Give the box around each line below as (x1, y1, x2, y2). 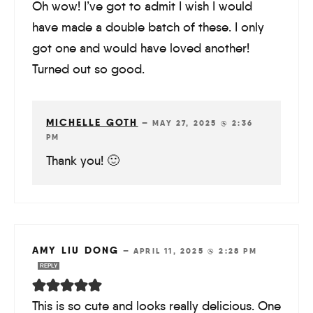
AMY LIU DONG (32, 244, 119, 257)
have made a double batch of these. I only (32, 20, 264, 36)
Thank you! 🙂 (46, 153, 119, 169)
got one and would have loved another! (32, 41, 249, 57)
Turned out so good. (32, 61, 145, 78)
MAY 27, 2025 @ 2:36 (152, 118, 254, 129)
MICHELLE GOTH (46, 116, 138, 129)
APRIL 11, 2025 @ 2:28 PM (133, 246, 257, 256)
